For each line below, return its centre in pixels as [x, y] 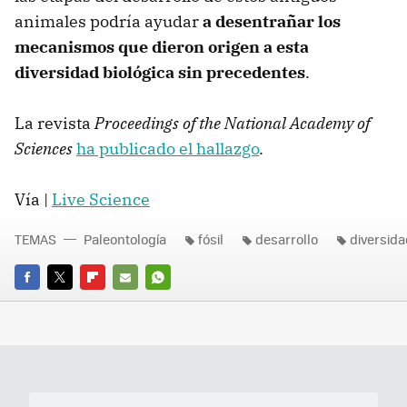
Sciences [44, 148]
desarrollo [287, 238]
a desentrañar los [272, 21]
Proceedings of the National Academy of [232, 123]
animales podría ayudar [109, 21]
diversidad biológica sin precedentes [160, 72]
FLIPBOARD [113, 303]
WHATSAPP [178, 303]
